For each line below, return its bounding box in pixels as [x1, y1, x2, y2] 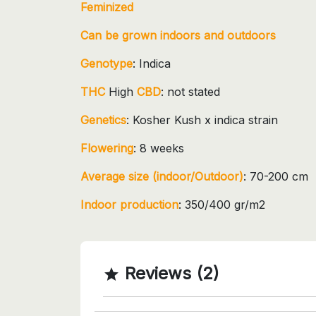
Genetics [80, 112, 126, 127]
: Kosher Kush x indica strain [126, 112, 278, 127]
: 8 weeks [133, 140, 184, 155]
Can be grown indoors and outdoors [80, 28, 276, 42]
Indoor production [80, 197, 178, 212]
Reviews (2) [120, 262, 219, 284]
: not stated [161, 84, 220, 99]
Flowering [80, 140, 133, 155]
